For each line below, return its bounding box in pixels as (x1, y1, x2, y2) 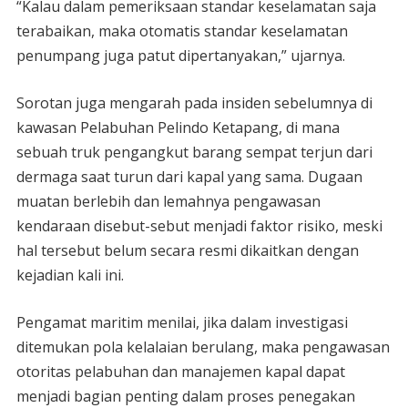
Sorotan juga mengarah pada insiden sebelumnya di (15, 92, 372, 113)
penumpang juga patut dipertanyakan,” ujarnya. (15, 45, 345, 66)
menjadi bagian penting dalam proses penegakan (15, 385, 355, 406)
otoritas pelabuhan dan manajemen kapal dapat (15, 361, 345, 382)
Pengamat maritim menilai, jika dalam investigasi (15, 311, 348, 332)
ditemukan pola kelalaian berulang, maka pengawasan (15, 336, 390, 357)
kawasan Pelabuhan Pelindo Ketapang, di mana (15, 117, 340, 138)
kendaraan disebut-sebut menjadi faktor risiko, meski (15, 215, 382, 236)
